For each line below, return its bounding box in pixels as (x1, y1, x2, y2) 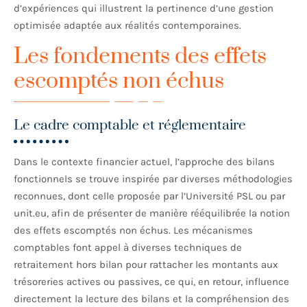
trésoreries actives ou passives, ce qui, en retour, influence (14, 275, 289, 288)
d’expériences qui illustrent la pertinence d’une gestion (14, 2, 273, 15)
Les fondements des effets (14, 42, 267, 71)
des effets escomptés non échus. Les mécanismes (14, 224, 253, 237)
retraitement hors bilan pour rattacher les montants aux (14, 258, 278, 271)
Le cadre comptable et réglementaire (14, 116, 246, 135)
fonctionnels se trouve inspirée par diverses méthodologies (14, 173, 293, 186)
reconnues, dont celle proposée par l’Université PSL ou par (14, 190, 285, 203)
